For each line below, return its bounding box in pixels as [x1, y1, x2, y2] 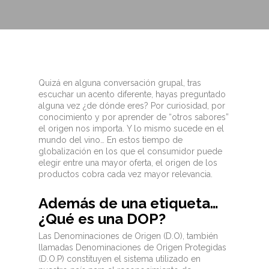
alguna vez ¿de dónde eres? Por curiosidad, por [38, 101, 225, 110]
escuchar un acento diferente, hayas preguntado [38, 89, 226, 99]
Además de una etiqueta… [38, 194, 219, 212]
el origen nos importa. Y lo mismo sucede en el [38, 124, 224, 133]
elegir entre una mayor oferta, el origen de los [38, 158, 217, 168]
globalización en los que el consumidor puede [38, 147, 222, 156]
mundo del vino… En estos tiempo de [38, 135, 183, 145]
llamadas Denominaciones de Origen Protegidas [38, 242, 226, 252]
